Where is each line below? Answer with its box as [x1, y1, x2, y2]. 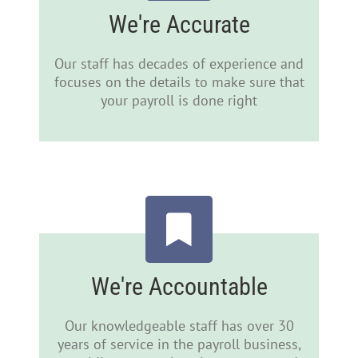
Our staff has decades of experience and [54, 54, 304, 74]
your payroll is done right [101, 91, 257, 110]
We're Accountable [90, 272, 268, 301]
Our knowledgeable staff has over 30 [64, 316, 294, 336]
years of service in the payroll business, [57, 335, 301, 354]
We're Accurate [108, 10, 250, 39]
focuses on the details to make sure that [54, 73, 304, 92]
